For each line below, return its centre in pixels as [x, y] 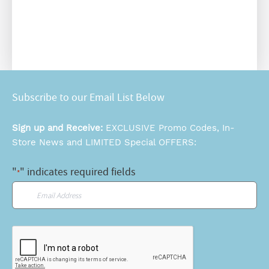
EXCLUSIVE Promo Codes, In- [170, 128]
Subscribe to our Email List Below [88, 98]
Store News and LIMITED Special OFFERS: [104, 143]
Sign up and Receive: [59, 128]
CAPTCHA [31, 234]
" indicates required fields [78, 172]
